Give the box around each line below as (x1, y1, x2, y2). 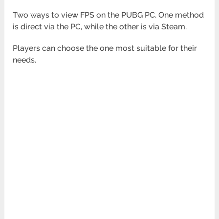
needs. (13, 55, 39, 65)
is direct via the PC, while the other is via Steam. (13, 22, 189, 32)
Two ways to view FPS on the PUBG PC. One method (13, 10, 204, 20)
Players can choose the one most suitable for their (13, 44, 197, 53)
